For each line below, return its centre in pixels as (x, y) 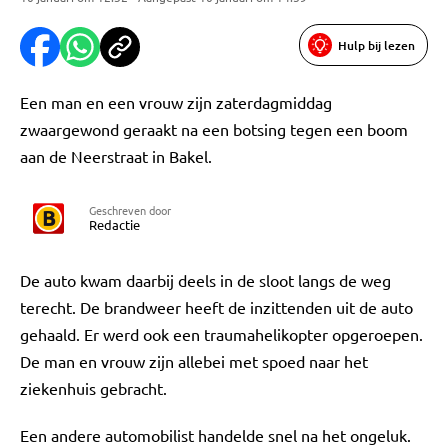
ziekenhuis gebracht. (93, 388)
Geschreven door (130, 210)
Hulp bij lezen (376, 45)
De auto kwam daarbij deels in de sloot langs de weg (205, 280)
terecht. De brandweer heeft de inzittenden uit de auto (216, 307)
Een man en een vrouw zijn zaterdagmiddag (176, 102)
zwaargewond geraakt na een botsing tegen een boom (214, 129)
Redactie (114, 224)
